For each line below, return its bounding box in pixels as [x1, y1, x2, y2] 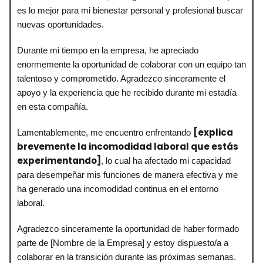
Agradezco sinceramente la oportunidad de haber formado [17, 223, 239, 234]
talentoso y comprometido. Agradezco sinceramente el [17, 73, 225, 83]
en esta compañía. [17, 101, 88, 112]
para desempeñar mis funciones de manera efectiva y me [17, 169, 238, 180]
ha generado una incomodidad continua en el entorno [17, 183, 218, 194]
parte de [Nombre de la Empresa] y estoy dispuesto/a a [17, 237, 228, 248]
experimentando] [17, 154, 101, 167]
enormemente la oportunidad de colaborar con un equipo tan [17, 59, 246, 69]
